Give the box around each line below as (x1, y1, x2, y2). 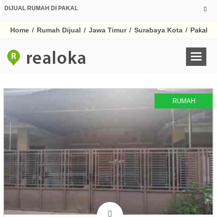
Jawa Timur (88, 26, 126, 34)
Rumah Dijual (36, 26, 81, 34)
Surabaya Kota (134, 26, 183, 34)
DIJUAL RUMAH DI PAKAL (4, 5, 78, 12)
